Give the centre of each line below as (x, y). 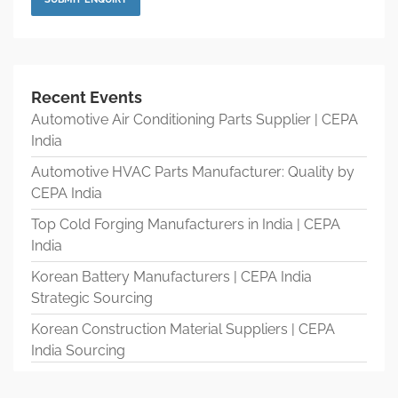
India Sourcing (78, 350)
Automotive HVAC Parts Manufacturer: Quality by (193, 171)
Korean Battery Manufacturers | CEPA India (171, 276)
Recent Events (87, 97)
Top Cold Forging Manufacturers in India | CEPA (186, 224)
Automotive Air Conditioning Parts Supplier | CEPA (195, 119)
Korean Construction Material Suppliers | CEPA (183, 329)
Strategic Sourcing (92, 298)
